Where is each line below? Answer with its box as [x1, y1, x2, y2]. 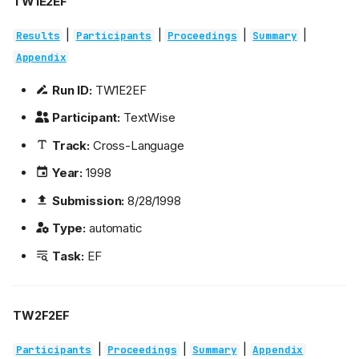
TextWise [120, 110, 175, 126]
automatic [86, 220, 143, 236]
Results [15, 28, 60, 42]
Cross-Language [89, 137, 184, 153]
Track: [51, 137, 90, 153]
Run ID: [51, 82, 92, 98]
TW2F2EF [13, 307, 70, 323]
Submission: [51, 192, 125, 208]
